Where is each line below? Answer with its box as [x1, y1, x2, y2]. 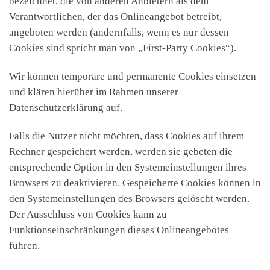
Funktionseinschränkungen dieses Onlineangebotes [9, 224, 229, 236]
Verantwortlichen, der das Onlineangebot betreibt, [9, 10, 222, 22]
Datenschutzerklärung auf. [9, 101, 122, 113]
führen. [9, 240, 40, 252]
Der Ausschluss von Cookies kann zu [9, 209, 167, 221]
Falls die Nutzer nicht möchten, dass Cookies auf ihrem [9, 130, 244, 142]
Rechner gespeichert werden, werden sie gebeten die [9, 146, 233, 158]
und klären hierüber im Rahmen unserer [9, 86, 178, 98]
